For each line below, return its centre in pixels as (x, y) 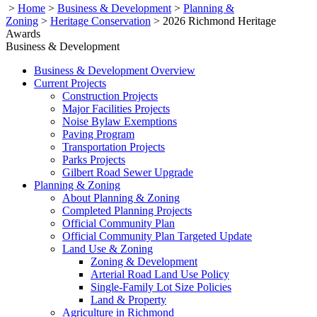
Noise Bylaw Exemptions (120, 121)
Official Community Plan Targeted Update (157, 236)
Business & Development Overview (115, 70)
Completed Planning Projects (127, 210)
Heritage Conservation (100, 21)
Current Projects (70, 83)
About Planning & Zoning (121, 197)
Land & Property (128, 299)
